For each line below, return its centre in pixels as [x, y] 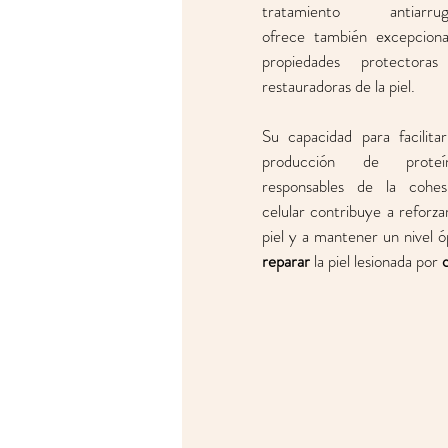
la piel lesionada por [376, 261]
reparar [286, 261]
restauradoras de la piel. [340, 86]
